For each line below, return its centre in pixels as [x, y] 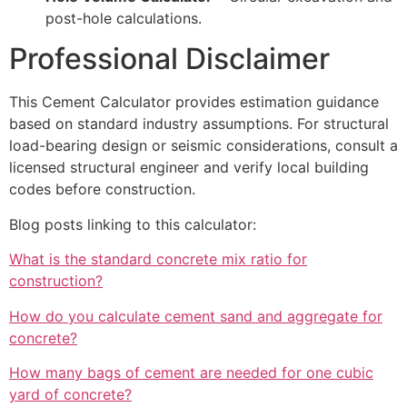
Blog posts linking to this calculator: [133, 224]
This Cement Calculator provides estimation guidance [194, 102]
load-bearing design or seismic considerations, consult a [203, 146]
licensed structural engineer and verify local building [189, 168]
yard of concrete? [70, 394]
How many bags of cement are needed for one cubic [191, 372]
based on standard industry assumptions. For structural [199, 124]
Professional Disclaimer [169, 59]
